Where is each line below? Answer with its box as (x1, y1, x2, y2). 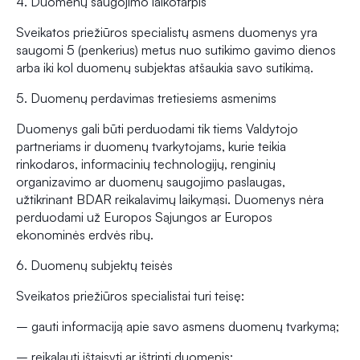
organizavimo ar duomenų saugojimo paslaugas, (16, 174, 285, 190)
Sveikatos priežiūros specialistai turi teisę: (16, 288, 244, 305)
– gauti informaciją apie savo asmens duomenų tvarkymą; (16, 318, 339, 335)
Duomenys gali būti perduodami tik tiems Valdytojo (16, 121, 298, 137)
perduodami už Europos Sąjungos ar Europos (16, 209, 272, 226)
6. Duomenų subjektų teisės (16, 257, 173, 274)
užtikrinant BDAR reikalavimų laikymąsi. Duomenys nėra (16, 191, 324, 208)
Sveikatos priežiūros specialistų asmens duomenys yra (16, 24, 317, 41)
